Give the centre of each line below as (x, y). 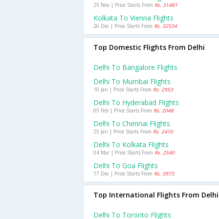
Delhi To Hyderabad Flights (136, 102)
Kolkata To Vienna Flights (133, 18)
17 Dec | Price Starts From (124, 174)
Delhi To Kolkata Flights (131, 144)
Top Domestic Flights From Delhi (149, 47)
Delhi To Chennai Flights (132, 123)
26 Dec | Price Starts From (124, 26)
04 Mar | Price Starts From (124, 153)
